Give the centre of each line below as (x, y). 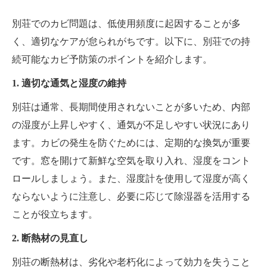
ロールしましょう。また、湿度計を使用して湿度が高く (131, 179)
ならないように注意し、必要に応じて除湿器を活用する (131, 197)
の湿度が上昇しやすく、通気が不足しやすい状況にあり (131, 125)
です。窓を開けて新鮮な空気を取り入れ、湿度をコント (131, 161)
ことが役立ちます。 (55, 215)
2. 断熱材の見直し (50, 238)
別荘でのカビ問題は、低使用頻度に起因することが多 (126, 24)
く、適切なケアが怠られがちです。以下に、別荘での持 (131, 42)
